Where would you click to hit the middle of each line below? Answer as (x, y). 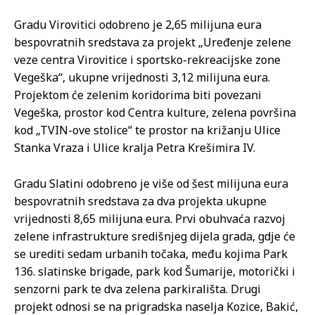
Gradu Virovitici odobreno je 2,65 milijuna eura (138, 25)
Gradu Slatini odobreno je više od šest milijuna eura (151, 184)
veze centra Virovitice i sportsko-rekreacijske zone (147, 60)
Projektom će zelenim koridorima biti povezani (138, 95)
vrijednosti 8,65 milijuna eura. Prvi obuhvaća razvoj (150, 219)
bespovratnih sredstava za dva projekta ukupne (140, 201)
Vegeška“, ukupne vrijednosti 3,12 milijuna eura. (142, 77)
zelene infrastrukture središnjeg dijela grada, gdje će (155, 236)
